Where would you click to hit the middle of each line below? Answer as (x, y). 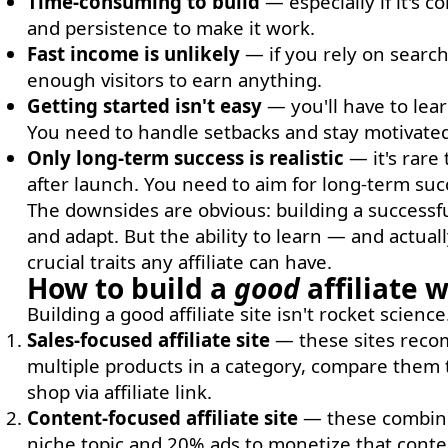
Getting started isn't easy (144, 105)
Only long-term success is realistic (185, 157)
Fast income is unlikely (133, 53)
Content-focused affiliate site (162, 417)
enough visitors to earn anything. (174, 79)
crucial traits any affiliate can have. (179, 261)
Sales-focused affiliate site (148, 339)
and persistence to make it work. (170, 27)
